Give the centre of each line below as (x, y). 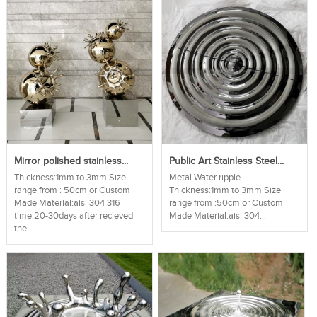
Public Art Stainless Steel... (226, 162)
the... (23, 229)
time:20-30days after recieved (73, 217)
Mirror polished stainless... (71, 162)
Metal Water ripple (204, 178)
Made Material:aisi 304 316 (67, 204)
